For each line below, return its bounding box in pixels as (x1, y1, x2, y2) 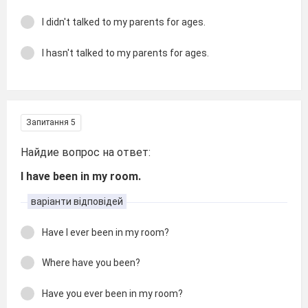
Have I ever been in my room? (42, 226, 169, 238)
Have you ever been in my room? (42, 287, 183, 299)
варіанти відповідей (31, 195, 123, 207)
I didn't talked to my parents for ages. (42, 16, 206, 27)
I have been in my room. (21, 169, 141, 183)
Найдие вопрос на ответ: (21, 146, 151, 159)
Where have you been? (42, 257, 140, 268)
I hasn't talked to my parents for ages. (42, 47, 209, 58)
